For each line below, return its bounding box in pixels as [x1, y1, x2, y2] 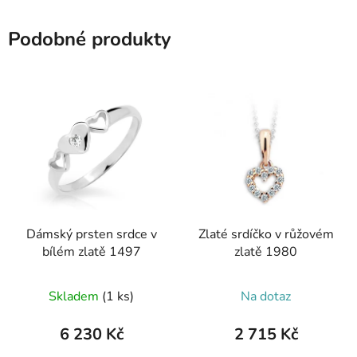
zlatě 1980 [234, 243, 297, 261]
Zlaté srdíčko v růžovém [198, 226, 334, 244]
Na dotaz [241, 288, 291, 306]
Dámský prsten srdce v [25, 226, 157, 244]
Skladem [49, 288, 102, 306]
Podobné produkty [8, 25, 171, 52]
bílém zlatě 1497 [41, 243, 141, 261]
